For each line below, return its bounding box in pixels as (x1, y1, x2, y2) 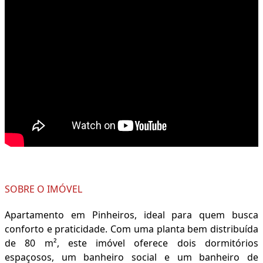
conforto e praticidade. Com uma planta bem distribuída (5, 222, 258, 236)
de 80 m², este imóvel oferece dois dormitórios (5, 237, 258, 250)
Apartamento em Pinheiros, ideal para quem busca (5, 208, 258, 222)
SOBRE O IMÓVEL (5, 183, 82, 196)
